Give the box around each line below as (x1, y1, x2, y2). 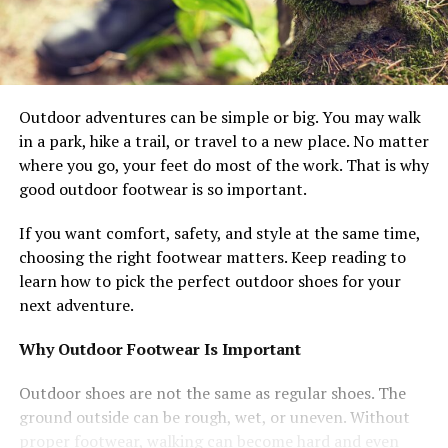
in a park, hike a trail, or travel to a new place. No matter (18, 129, 429, 152)
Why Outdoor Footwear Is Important (18, 337, 301, 360)
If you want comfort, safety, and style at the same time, (18, 221, 420, 244)
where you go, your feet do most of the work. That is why (18, 153, 429, 176)
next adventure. (18, 293, 134, 316)
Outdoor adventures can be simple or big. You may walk (18, 105, 421, 128)
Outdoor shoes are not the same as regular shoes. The (18, 381, 406, 404)
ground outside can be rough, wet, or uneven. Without (18, 405, 410, 428)
